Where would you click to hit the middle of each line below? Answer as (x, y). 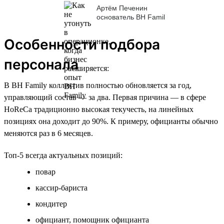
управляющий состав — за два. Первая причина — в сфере (105, 97)
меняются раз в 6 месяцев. (48, 133)
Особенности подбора (82, 44)
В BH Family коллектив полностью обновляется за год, (98, 85)
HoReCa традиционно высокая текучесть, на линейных (99, 109)
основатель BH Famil (131, 17)
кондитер (51, 203)
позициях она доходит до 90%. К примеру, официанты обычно (111, 121)
